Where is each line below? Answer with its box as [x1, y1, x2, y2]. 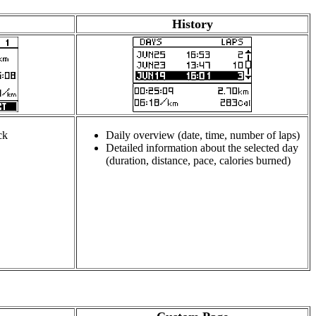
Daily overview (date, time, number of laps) [106, 129, 300, 142]
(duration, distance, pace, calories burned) [106, 154, 291, 167]
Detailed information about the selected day [106, 142, 298, 154]
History [171, 17, 213, 32]
